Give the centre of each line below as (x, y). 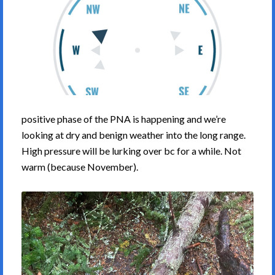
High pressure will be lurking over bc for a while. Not (131, 151)
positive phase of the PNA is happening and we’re (124, 119)
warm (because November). (80, 167)
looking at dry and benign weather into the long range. (134, 135)
